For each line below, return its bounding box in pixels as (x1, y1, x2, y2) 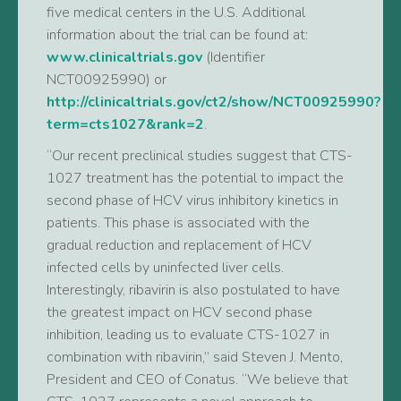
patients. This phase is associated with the (47, 213, 310, 233)
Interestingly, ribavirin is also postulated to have (47, 280, 340, 300)
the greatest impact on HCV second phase (47, 303, 312, 322)
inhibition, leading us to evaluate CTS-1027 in (47, 325, 329, 345)
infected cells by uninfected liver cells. (47, 258, 284, 277)
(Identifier (202, 47, 265, 67)
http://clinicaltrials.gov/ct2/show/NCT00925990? (47, 92, 381, 112)
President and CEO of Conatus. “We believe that (47, 370, 348, 389)
